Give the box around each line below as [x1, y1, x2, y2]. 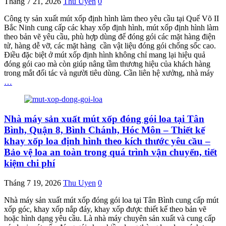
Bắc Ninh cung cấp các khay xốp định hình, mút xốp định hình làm [4, 23, 218, 32]
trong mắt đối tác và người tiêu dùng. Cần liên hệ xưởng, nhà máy [4, 69, 214, 78]
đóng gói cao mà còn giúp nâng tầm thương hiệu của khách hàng [4, 60, 210, 69]
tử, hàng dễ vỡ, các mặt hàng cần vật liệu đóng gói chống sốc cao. [4, 41, 216, 50]
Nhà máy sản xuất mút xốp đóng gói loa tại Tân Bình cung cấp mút [4, 195, 218, 204]
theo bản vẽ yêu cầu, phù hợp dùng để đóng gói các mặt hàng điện [4, 32, 215, 41]
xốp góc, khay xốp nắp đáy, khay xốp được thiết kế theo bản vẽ [4, 204, 206, 213]
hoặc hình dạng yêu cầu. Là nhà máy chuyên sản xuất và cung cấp [4, 213, 215, 222]
